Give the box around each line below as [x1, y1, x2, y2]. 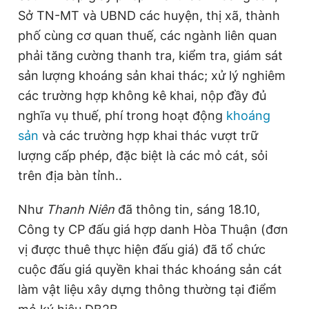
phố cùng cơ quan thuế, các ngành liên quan [18, 28, 277, 43]
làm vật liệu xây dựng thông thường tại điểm [18, 281, 277, 297]
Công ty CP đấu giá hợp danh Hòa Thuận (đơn [18, 221, 288, 237]
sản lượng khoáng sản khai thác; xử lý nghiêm [18, 68, 286, 83]
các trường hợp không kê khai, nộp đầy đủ [18, 88, 266, 103]
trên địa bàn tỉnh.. [18, 168, 122, 183]
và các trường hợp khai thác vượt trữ [42, 128, 258, 143]
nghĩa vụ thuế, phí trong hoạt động [18, 108, 223, 123]
